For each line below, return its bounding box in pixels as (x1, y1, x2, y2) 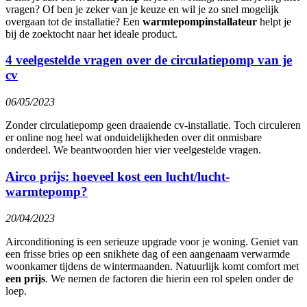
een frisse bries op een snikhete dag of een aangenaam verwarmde (5, 247, 290, 260)
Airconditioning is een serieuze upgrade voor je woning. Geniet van (5, 235, 298, 247)
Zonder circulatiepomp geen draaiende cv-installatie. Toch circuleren (5, 119, 301, 132)
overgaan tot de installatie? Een (5, 15, 143, 27)
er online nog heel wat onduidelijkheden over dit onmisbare (5, 132, 262, 144)
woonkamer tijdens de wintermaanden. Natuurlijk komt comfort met (5, 260, 299, 272)
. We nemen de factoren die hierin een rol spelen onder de (45, 272, 293, 284)
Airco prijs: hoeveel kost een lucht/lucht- (5, 169, 230, 184)
